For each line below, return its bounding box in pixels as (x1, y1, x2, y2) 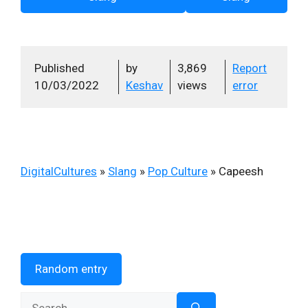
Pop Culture (148, 164, 208, 178)
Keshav (126, 78, 164, 92)
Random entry (35, 261, 107, 276)
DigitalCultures (21, 164, 97, 178)
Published (34, 61, 85, 75)
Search (20, 292, 56, 307)
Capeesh (219, 164, 263, 178)
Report (232, 61, 267, 75)
